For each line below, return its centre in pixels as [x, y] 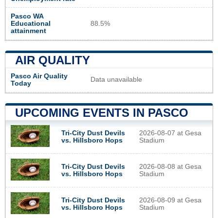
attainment [28, 31]
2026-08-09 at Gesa [170, 200]
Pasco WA [27, 16]
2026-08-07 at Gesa [170, 133]
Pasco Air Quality [39, 76]
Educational [31, 23]
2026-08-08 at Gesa [170, 166]
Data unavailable [116, 79]
